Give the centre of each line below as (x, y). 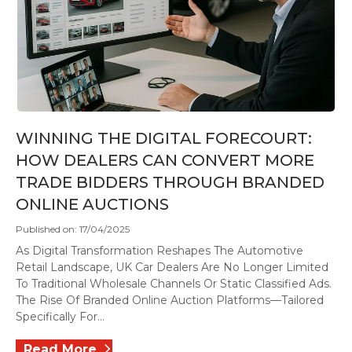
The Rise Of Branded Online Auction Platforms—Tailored (170, 300)
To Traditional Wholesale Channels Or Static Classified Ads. (174, 284)
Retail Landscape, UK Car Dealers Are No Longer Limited (172, 267)
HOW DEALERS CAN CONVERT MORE (165, 160)
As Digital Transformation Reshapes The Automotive (159, 251)
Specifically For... (60, 317)
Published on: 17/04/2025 (73, 229)
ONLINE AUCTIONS (92, 204)
